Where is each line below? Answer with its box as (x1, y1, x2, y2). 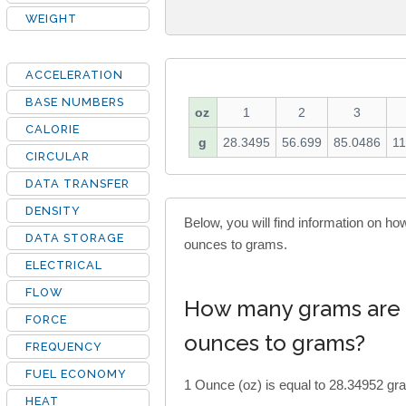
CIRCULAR (25, 150, 90, 163)
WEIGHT (25, 12, 77, 25)
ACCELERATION (25, 68, 123, 82)
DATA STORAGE (25, 231, 124, 245)
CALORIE (25, 122, 80, 136)
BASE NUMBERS (25, 95, 124, 109)
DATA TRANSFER (25, 177, 130, 190)
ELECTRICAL (25, 258, 102, 272)
